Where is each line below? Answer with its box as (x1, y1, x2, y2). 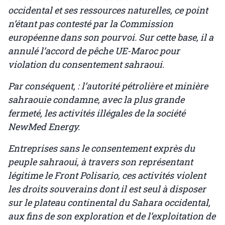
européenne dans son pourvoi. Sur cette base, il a (8, 31, 213, 44)
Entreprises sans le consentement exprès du (8, 142, 195, 155)
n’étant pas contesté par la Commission (8, 18, 173, 30)
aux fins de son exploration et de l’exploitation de (8, 210, 215, 222)
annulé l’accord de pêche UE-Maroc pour (8, 45, 180, 57)
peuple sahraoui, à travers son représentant (8, 156, 193, 168)
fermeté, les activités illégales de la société (8, 107, 185, 120)
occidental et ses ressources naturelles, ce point (8, 4, 208, 17)
